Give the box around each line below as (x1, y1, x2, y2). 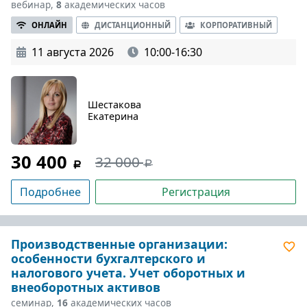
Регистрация (161, 184, 230, 199)
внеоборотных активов (11, 279, 160, 295)
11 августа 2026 (32, 45, 114, 60)
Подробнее (20, 184, 81, 199)
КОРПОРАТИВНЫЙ (200, 20, 272, 30)
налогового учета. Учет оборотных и (11, 265, 245, 281)
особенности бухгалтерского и (11, 250, 206, 267)
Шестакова (88, 98, 141, 111)
